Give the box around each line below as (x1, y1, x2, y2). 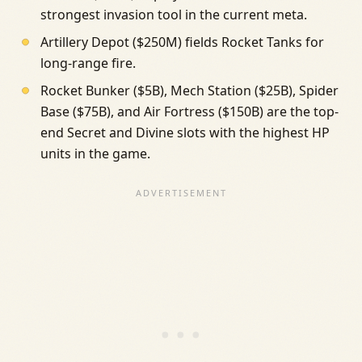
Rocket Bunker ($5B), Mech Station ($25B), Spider (40, 82, 339, 100)
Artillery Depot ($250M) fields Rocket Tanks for (40, 33, 324, 52)
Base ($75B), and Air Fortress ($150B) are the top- (40, 103, 339, 121)
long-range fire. (40, 54, 136, 73)
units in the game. (40, 145, 150, 163)
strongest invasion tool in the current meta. (40, 6, 307, 24)
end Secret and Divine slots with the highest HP (40, 124, 330, 142)
